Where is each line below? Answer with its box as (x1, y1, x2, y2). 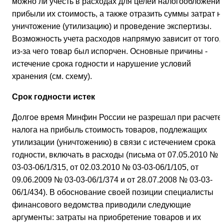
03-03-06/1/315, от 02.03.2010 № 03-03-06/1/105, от (12, 163, 198, 172)
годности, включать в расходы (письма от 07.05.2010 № (12, 150, 218, 159)
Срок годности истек (12, 92, 95, 101)
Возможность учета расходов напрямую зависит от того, (12, 34, 221, 43)
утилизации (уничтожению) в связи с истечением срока (12, 138, 215, 147)
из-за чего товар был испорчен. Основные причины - (12, 47, 207, 56)
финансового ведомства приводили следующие (12, 200, 191, 209)
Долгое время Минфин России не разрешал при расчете (12, 113, 222, 122)
